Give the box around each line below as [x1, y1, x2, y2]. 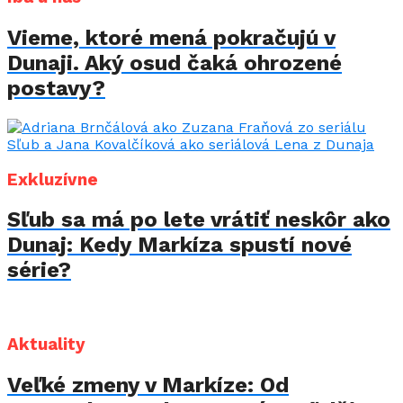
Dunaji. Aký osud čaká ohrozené [7, 49, 342, 76]
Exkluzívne [7, 169, 98, 190]
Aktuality [7, 335, 85, 355]
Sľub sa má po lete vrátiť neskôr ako [7, 207, 390, 233]
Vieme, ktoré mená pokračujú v [7, 24, 336, 50]
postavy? [7, 75, 105, 101]
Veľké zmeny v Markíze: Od [7, 372, 289, 398]
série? [7, 257, 71, 283]
